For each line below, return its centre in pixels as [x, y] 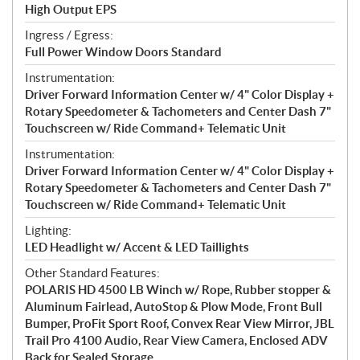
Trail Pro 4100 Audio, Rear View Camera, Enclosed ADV [176, 340]
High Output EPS [71, 9]
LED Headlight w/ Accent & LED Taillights [137, 247]
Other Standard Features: [92, 272]
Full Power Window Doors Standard [123, 51]
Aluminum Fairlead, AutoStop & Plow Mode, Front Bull [174, 306]
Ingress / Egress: [69, 35]
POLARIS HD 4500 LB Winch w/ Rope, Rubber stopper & [178, 289]
